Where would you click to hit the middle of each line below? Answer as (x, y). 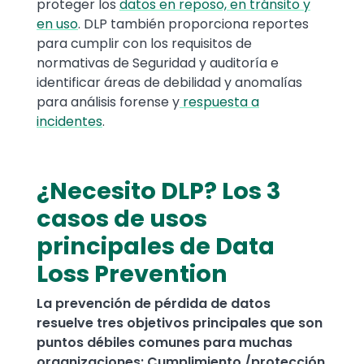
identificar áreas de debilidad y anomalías (169, 83)
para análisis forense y (108, 102)
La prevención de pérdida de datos (154, 304)
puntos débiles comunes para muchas (165, 343)
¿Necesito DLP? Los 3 (159, 191)
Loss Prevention (132, 274)
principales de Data (156, 247)
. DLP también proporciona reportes (193, 24)
